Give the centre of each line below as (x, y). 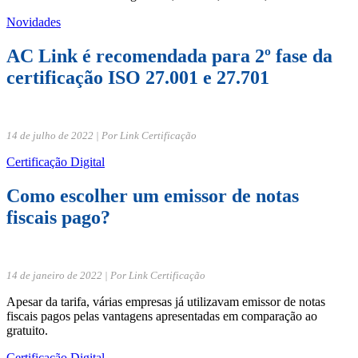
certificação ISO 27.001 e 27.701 (138, 77)
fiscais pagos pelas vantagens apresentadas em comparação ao (162, 316)
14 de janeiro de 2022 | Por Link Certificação (106, 275)
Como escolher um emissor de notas (153, 195)
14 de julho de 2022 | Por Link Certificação (101, 135)
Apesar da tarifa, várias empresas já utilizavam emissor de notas (166, 301)
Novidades (34, 22)
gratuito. (27, 330)
